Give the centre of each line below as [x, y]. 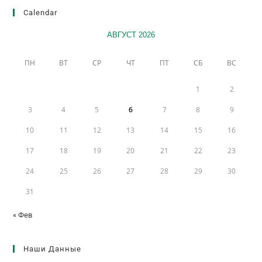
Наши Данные [53, 249]
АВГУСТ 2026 [131, 35]
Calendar [41, 13]
